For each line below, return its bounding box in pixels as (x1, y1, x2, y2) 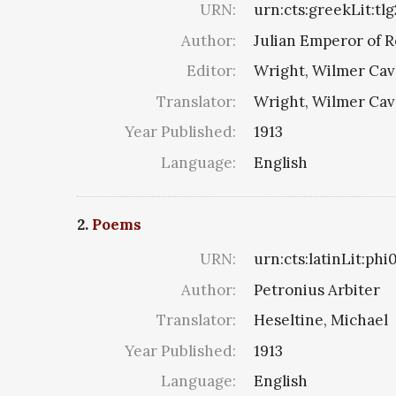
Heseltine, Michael (254, 310, 388, 331)
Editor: (187, 61, 236, 81)
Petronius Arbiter (254, 279, 380, 300)
